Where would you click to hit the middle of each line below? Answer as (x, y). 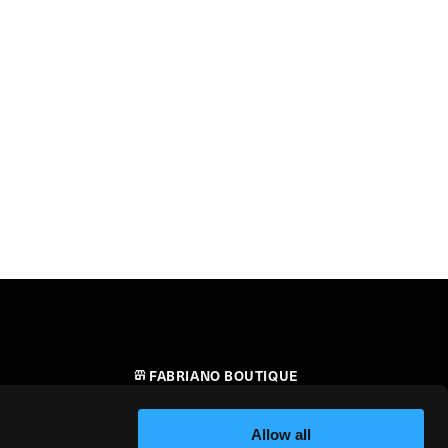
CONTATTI (183, 416)
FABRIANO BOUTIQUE (224, 375)
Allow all (281, 434)
